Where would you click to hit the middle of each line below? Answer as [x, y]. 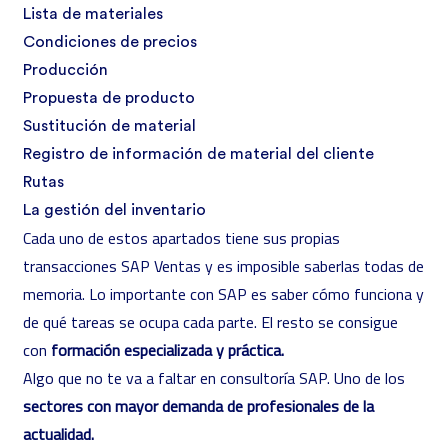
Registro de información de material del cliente [198, 154]
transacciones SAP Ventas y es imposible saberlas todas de [223, 266]
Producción [65, 70]
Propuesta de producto [109, 98]
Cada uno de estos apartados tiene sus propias [181, 238]
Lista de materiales [93, 14]
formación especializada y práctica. [167, 350]
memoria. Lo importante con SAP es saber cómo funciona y [223, 294]
